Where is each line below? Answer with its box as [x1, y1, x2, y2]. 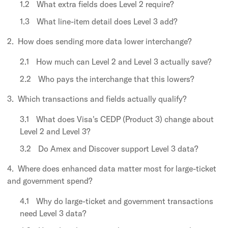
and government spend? [7, 176, 92, 186]
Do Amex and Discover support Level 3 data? [38, 144, 198, 154]
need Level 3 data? [20, 208, 86, 218]
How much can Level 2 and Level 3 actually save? [36, 56, 211, 67]
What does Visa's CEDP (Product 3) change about [36, 114, 214, 124]
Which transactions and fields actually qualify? [18, 94, 186, 104]
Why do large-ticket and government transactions [36, 196, 213, 206]
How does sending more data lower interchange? [18, 36, 191, 46]
